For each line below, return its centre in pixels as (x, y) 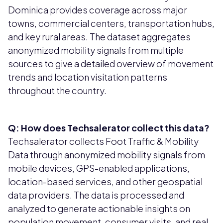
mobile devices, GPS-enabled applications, (99, 168)
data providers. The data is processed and (96, 195)
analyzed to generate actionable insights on (99, 209)
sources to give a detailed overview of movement (111, 64)
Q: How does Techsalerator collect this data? (109, 128)
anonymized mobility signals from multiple (96, 50)
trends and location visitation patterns (88, 77)
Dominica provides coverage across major (98, 10)
